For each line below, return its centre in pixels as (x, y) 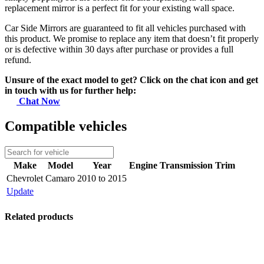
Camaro (60, 179)
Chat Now (38, 101)
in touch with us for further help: (70, 91)
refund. (18, 60)
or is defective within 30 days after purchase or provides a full (119, 49)
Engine (143, 166)
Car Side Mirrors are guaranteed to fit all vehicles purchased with (125, 28)
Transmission (186, 166)
